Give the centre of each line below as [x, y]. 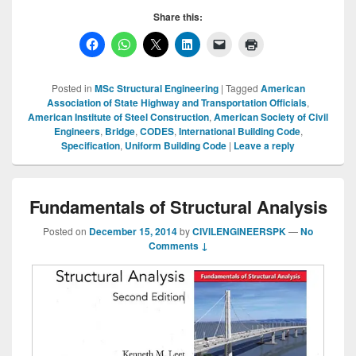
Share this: [178, 17]
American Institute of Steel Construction [118, 117]
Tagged [242, 88]
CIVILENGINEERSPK [239, 231]
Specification [91, 145]
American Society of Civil [271, 117]
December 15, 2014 [133, 231]
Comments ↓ [178, 246]
